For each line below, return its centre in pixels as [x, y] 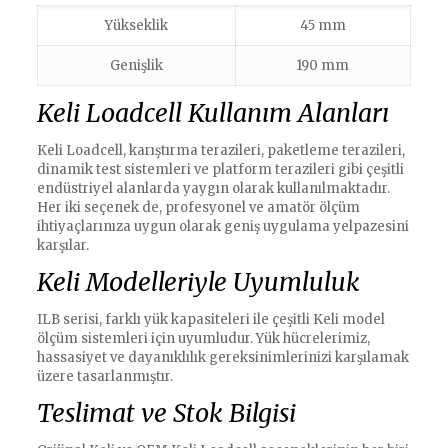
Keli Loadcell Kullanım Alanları [212, 113]
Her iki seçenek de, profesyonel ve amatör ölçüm [198, 208]
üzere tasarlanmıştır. [104, 377]
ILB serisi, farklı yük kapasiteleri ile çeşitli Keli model [210, 320]
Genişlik [136, 66]
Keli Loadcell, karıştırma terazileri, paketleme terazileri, [220, 151]
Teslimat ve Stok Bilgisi [166, 413]
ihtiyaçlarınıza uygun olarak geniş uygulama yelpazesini [222, 227]
